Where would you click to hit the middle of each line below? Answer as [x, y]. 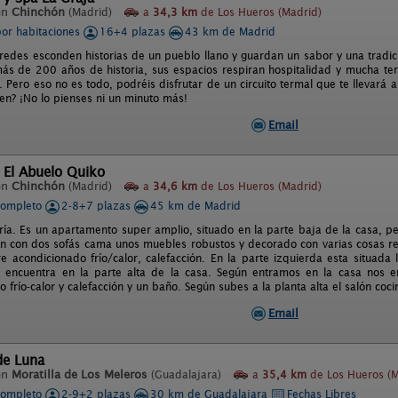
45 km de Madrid [195, 206]
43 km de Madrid [230, 32]
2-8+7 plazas [98, 206]
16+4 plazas [134, 32]
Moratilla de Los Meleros [80, 374]
